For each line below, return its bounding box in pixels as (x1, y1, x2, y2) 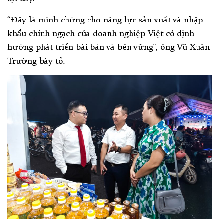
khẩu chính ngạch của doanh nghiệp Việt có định (7, 29, 194, 38)
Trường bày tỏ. (7, 56, 65, 66)
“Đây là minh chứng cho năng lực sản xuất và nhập (7, 15, 203, 24)
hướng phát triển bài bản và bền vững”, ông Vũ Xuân (7, 43, 210, 52)
